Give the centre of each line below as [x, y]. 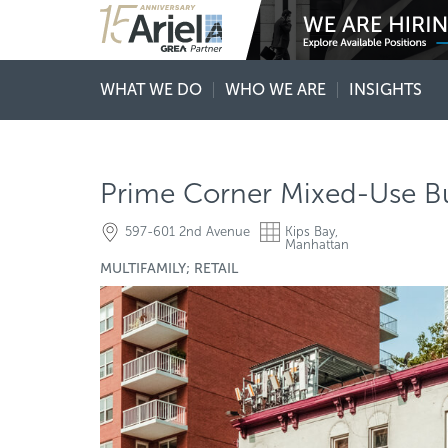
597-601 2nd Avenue [187, 231]
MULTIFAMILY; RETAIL [169, 268]
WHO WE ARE [275, 89]
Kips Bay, [311, 231]
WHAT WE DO [151, 89]
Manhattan [317, 244]
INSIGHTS [385, 89]
